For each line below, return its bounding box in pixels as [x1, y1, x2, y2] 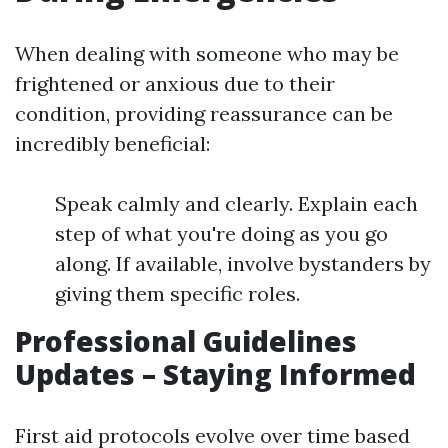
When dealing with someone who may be [15, 41, 399, 66]
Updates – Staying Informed [15, 355, 416, 393]
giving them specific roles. [55, 281, 300, 306]
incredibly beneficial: [15, 131, 210, 156]
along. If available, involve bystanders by [55, 251, 431, 276]
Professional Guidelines [15, 322, 357, 360]
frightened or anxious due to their [15, 71, 335, 96]
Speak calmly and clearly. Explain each [55, 191, 418, 216]
